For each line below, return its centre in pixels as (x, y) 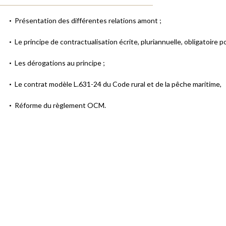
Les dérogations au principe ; (60, 63)
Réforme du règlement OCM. (60, 105)
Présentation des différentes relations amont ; (88, 20)
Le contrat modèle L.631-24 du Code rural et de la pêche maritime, (118, 84)
